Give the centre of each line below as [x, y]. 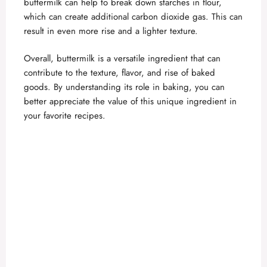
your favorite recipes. [65, 116]
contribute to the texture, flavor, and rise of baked [119, 73]
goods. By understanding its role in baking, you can [124, 87]
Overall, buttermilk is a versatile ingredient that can [122, 58]
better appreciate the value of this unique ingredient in [130, 101]
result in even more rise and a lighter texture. [111, 31]
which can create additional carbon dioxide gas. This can [133, 16]
